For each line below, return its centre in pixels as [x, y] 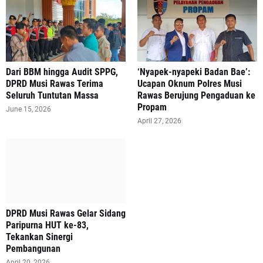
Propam [152, 107]
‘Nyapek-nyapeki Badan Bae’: [194, 72]
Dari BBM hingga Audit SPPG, [62, 72]
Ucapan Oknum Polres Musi [190, 84]
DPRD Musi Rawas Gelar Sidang [66, 214]
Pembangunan [33, 249]
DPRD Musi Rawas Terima [55, 84]
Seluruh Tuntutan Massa [52, 96]
